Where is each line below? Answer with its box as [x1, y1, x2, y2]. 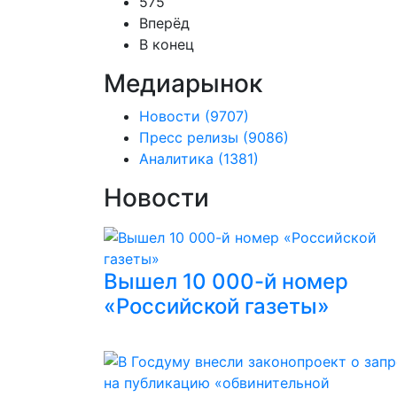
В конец [139, 35, 194, 53]
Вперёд [139, 14, 190, 32]
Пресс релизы [139, 128, 238, 146]
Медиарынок [104, 68, 262, 98]
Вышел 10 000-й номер [104, 269, 348, 294]
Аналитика [139, 150, 214, 167]
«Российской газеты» [104, 293, 330, 319]
